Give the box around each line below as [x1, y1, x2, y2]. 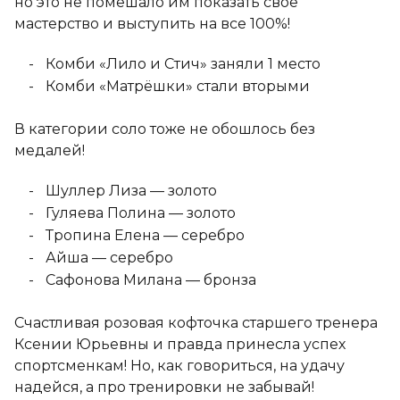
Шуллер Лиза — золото [45, 182, 217, 199]
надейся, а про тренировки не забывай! [14, 379, 314, 396]
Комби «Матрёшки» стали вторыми [45, 78, 310, 95]
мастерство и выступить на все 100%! [14, 15, 290, 32]
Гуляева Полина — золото [45, 204, 236, 221]
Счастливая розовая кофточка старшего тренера [14, 314, 378, 331]
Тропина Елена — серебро [45, 227, 245, 244]
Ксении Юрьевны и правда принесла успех [14, 336, 346, 353]
